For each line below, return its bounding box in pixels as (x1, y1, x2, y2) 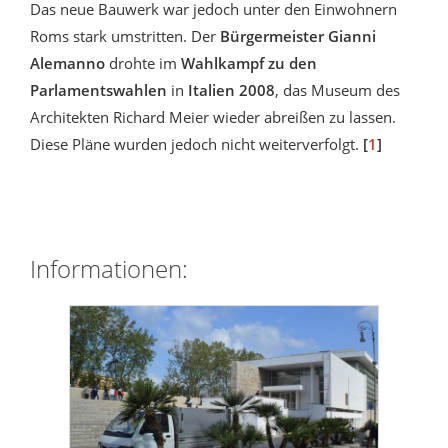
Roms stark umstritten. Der (30, 25, 220, 46)
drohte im (105, 52, 181, 73)
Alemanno (30, 52, 105, 73)
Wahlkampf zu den (181, 52, 317, 73)
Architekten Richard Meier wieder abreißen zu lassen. (30, 106, 396, 127)
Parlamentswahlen (30, 79, 167, 100)
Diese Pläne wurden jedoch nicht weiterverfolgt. (30, 133, 363, 154)
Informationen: (30, 251, 188, 285)
